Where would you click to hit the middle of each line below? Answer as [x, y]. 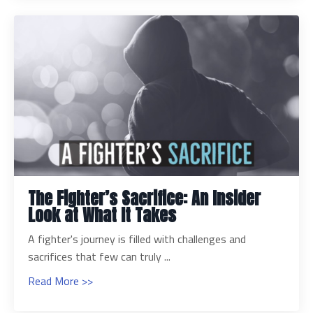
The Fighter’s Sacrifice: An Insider [144, 198]
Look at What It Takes [102, 215]
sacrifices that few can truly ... [99, 256]
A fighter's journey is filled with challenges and [137, 239]
